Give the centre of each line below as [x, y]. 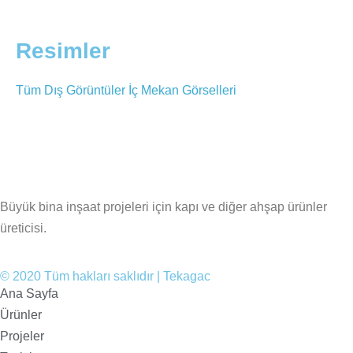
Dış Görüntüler [86, 90]
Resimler [63, 50]
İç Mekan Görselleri [182, 90]
